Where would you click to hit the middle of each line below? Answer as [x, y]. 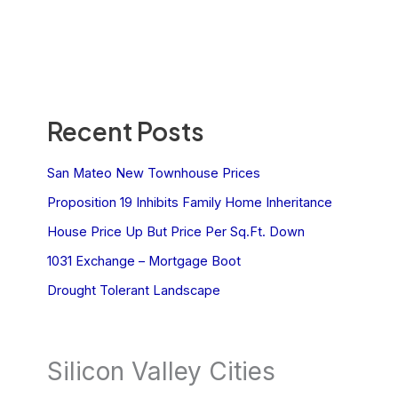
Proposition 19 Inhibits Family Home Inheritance [189, 202]
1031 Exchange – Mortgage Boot [143, 261]
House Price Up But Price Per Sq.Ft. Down [175, 231]
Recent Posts [125, 131]
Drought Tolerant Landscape [133, 290]
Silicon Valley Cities [161, 372]
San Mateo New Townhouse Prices [153, 173]
